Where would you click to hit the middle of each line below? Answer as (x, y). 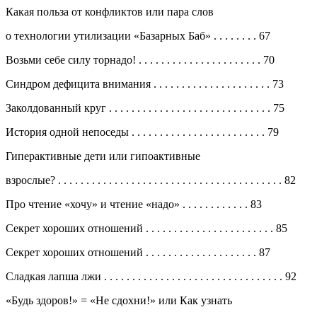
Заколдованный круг (57, 108)
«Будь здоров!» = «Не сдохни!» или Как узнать (119, 300)
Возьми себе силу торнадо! (72, 59)
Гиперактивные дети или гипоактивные (103, 156)
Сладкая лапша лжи (55, 276)
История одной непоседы (69, 132)
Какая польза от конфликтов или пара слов (110, 11)
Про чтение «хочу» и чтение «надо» (94, 204)
